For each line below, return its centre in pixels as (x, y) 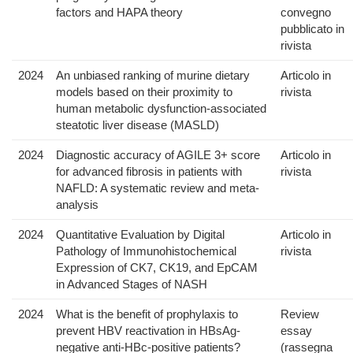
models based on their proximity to (144, 92)
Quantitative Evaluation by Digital (140, 235)
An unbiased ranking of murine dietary (153, 76)
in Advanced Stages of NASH (132, 284)
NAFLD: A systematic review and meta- (158, 188)
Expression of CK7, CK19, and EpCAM (157, 268)
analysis (77, 205)
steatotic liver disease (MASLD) (137, 125)
